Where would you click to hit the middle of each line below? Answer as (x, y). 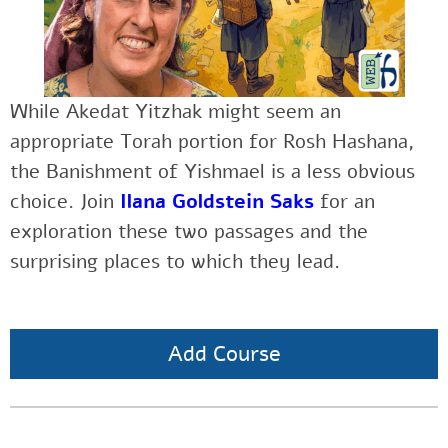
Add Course (224, 354)
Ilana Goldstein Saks (217, 202)
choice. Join (65, 202)
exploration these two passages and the (189, 232)
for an (344, 202)
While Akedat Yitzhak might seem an (175, 112)
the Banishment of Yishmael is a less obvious (212, 172)
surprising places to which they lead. (175, 262)
